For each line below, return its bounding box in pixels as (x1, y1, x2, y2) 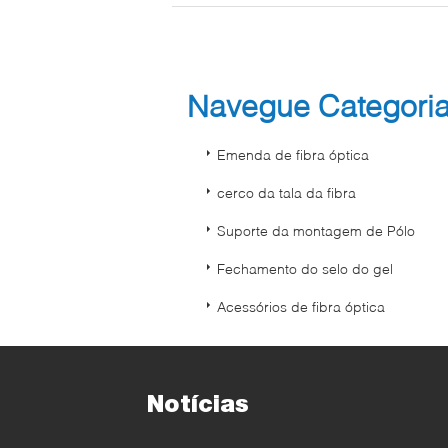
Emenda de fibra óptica (217, 146, 369, 163)
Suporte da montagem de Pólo (217, 222, 415, 239)
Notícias (147, 389, 249, 418)
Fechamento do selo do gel (217, 260, 393, 277)
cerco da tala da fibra (217, 184, 356, 201)
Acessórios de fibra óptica (217, 298, 385, 315)
